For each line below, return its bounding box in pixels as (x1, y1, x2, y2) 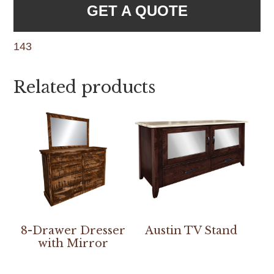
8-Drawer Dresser (20, 224, 125, 238)
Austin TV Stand (145, 224, 238, 238)
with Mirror (37, 237, 108, 251)
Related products (13, 76, 156, 97)
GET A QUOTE (86, 2, 188, 19)
